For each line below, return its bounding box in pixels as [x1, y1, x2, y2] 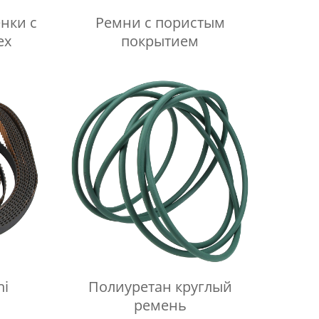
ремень [133, 295, 187, 315]
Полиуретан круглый [88, 276, 232, 296]
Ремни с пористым [95, 12, 225, 32]
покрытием [121, 31, 199, 51]
